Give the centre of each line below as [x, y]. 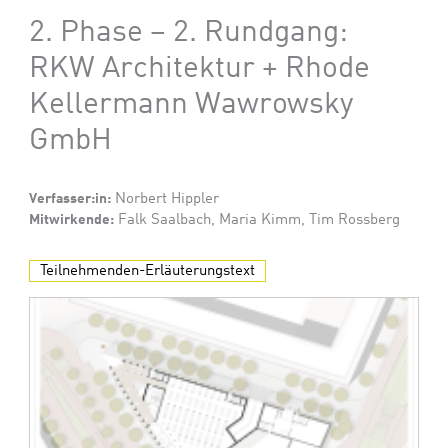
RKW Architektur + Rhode [200, 68]
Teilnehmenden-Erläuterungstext [148, 270]
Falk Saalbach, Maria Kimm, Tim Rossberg [257, 219]
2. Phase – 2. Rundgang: [189, 32]
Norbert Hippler [165, 198]
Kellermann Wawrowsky [191, 104]
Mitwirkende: [72, 219]
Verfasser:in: [70, 198]
